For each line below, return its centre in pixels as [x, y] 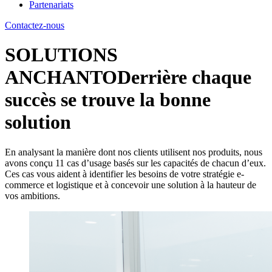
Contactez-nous [35, 25]
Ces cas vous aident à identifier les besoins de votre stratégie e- [124, 174]
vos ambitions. [32, 195]
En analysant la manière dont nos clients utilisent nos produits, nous [134, 152]
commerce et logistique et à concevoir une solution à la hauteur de [131, 185]
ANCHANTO [61, 77]
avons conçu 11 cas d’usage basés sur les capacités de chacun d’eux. [135, 163]
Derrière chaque [184, 77]
